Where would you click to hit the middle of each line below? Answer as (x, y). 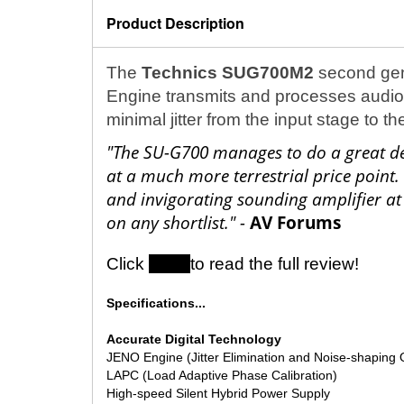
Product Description (175, 23)
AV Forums (295, 222)
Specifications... (156, 303)
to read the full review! (275, 263)
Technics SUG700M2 (228, 72)
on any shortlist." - (178, 222)
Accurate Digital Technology (194, 339)
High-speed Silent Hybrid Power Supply (218, 393)
